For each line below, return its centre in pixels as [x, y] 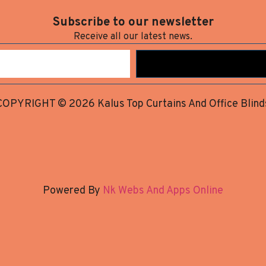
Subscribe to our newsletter [133, 22]
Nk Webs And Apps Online [162, 191]
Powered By [72, 191]
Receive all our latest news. [133, 37]
